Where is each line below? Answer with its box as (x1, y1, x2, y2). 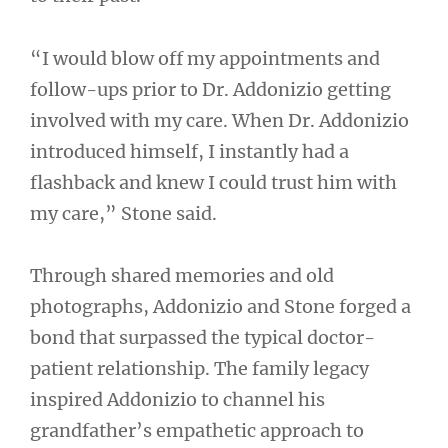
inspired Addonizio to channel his (30, 388, 325, 412)
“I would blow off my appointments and (30, 46, 380, 70)
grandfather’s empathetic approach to (30, 419, 364, 443)
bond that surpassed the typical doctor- (30, 326, 375, 350)
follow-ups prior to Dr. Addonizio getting (30, 77, 391, 101)
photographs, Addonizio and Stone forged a (30, 295, 411, 319)
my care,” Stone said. (30, 201, 217, 225)
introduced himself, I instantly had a (30, 139, 349, 163)
